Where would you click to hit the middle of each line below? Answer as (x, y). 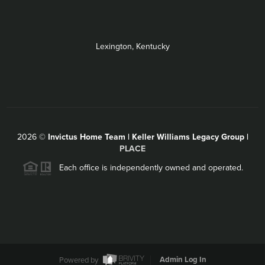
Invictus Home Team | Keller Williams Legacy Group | (148, 137)
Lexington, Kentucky (132, 46)
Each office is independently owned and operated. (147, 167)
